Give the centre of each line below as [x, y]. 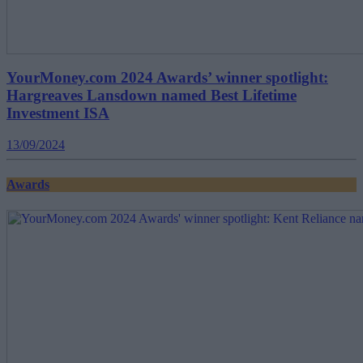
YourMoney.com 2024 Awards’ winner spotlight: [167, 78]
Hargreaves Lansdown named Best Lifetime [152, 96]
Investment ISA [58, 113]
